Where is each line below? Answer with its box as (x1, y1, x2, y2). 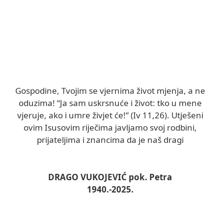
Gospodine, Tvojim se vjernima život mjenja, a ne (15, 84, 205, 96)
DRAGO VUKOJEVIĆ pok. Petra (48, 171, 172, 183)
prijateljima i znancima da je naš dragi (36, 134, 184, 145)
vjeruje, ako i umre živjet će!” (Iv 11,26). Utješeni (17, 109, 203, 121)
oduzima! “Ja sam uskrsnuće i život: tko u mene (18, 97, 202, 109)
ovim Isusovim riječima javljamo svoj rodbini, (23, 121, 197, 133)
